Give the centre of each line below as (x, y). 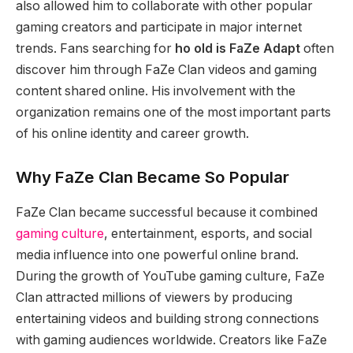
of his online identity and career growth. (132, 133)
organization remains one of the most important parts (173, 112)
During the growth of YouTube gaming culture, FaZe (170, 276)
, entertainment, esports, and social (208, 233)
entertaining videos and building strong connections (167, 318)
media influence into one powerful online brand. (157, 255)
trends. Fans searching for (95, 48)
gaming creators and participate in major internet (159, 27)
